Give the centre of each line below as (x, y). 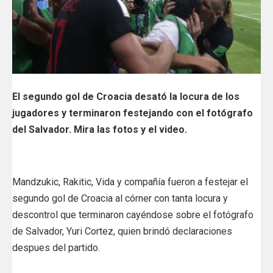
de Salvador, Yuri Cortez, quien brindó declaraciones (122, 231)
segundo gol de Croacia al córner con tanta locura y (120, 198)
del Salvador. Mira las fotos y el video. (100, 129)
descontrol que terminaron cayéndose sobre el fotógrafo (133, 214)
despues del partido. (56, 247)
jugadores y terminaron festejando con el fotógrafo (133, 113)
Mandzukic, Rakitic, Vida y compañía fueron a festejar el (130, 182)
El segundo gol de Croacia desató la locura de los (126, 96)
